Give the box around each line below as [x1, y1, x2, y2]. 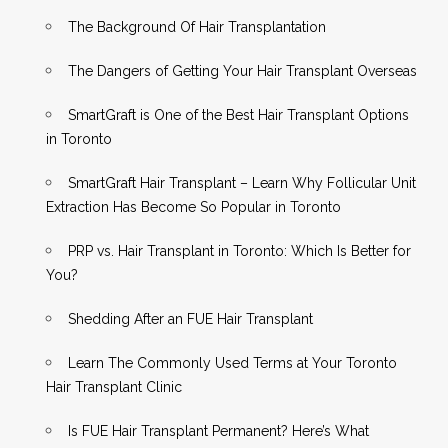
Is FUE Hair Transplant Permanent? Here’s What [68, 423, 370, 440]
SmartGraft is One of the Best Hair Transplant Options [68, 107, 410, 124]
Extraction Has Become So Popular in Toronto [46, 199, 342, 216]
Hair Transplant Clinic [46, 379, 183, 396]
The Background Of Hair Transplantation [68, 19, 327, 36]
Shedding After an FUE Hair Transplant [68, 311, 314, 328]
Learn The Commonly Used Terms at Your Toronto [68, 355, 398, 372]
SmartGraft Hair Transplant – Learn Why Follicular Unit [68, 175, 417, 192]
